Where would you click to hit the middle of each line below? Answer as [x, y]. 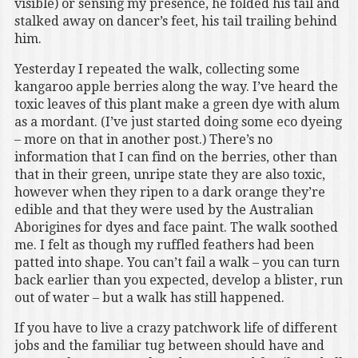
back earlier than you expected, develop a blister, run [178, 280]
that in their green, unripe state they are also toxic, [169, 175]
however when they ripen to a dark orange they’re [169, 193]
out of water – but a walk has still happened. [149, 298]
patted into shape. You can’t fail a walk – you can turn [177, 263]
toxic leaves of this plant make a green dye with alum [177, 105]
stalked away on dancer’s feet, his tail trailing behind [175, 22]
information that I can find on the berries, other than [175, 157]
